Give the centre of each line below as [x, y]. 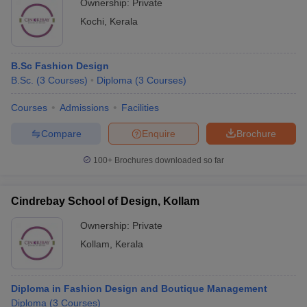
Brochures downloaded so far [168, 160]
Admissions [84, 108]
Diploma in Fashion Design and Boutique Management [139, 288]
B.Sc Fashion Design [60, 66]
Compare [61, 133]
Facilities [140, 108]
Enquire [159, 133]
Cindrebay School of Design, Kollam [105, 201]
